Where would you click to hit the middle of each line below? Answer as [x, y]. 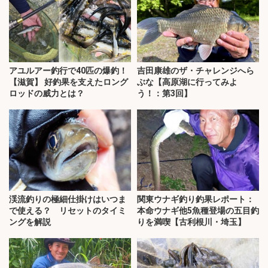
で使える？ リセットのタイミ [68, 210]
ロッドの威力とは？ [47, 94]
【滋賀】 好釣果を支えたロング [68, 82]
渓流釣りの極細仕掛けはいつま [68, 199]
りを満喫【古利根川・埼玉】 [191, 222]
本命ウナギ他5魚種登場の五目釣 [198, 210]
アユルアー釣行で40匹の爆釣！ [68, 71]
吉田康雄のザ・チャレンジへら [196, 71]
